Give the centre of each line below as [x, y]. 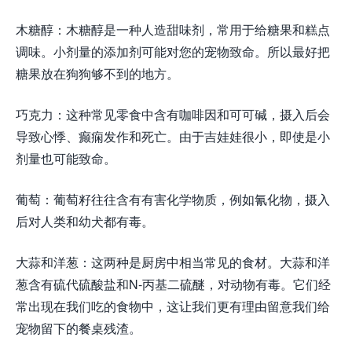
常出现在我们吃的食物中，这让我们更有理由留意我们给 [173, 306]
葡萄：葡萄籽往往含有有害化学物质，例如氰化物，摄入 [173, 200]
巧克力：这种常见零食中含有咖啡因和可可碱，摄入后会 [173, 115]
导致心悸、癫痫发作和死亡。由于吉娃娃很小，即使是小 [173, 137]
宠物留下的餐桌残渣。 [79, 328]
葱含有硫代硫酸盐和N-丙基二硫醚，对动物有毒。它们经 [173, 284]
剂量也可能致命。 [66, 159]
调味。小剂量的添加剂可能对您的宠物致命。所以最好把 [173, 52]
